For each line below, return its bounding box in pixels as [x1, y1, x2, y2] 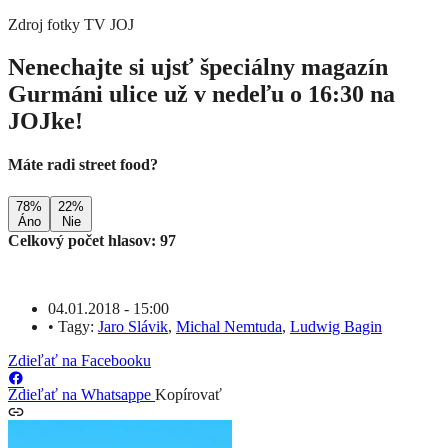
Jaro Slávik [98, 317, 168, 335]
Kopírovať [155, 385, 222, 403]
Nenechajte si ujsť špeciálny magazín [8, 54, 388, 81]
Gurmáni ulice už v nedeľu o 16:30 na [8, 81, 395, 108]
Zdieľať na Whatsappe [8, 385, 155, 403]
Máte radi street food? [8, 156, 158, 174]
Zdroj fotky [8, 16, 80, 34]
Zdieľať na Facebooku [8, 351, 151, 369]
